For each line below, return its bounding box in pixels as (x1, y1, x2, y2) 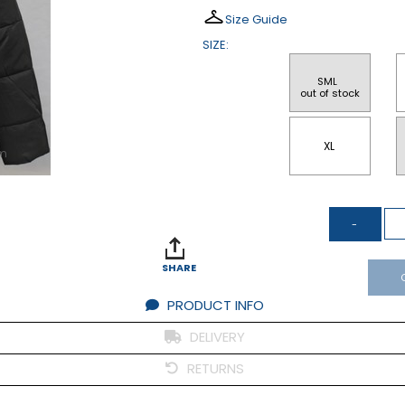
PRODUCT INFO (164, 296, 264, 315)
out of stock (300, 86, 361, 100)
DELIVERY (186, 327, 245, 346)
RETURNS (184, 359, 244, 378)
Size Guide (225, 11, 287, 28)
